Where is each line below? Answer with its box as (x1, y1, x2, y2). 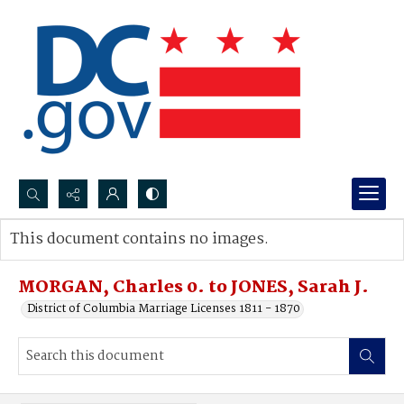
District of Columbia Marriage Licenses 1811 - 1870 (27, 299, 300, 318)
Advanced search (28, 248, 121, 267)
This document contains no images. (10, 227, 269, 252)
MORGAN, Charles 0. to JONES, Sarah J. (18, 274, 369, 301)
